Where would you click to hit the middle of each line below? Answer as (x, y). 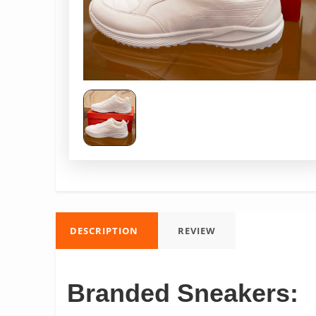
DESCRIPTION (104, 231)
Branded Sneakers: (183, 293)
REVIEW (197, 231)
